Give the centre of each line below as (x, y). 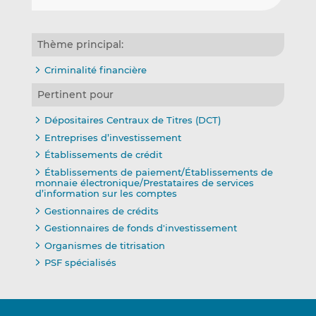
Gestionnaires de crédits (101, 211)
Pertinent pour (75, 95)
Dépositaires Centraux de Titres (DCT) (132, 120)
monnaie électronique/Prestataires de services (144, 182)
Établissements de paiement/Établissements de (158, 172)
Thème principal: (80, 44)
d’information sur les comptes (106, 193)
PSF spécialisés (80, 263)
